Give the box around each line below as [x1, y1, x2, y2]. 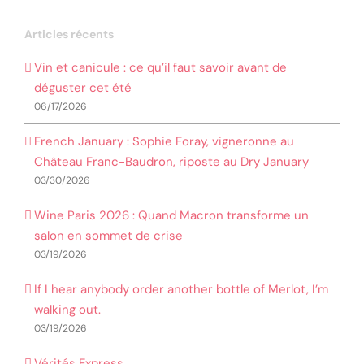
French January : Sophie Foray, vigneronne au [34, 132, 294, 149]
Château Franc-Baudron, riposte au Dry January [34, 153, 309, 170]
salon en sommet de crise [34, 227, 183, 244]
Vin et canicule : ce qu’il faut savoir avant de [34, 58, 287, 76]
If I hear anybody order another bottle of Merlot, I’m [34, 280, 328, 297]
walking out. [34, 301, 101, 318]
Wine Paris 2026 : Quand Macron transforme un [34, 206, 309, 223]
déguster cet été [34, 79, 132, 96]
